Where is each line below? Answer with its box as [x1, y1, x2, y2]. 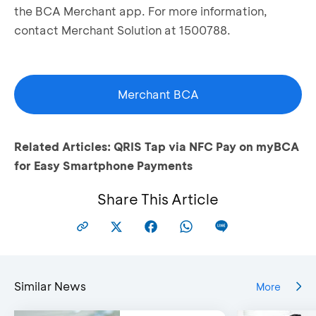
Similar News [14, 279, 86, 294]
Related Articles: [14, 139, 114, 154]
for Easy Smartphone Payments [14, 158, 193, 174]
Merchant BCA [117, 87, 199, 102]
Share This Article [97, 190, 219, 209]
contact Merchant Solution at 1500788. [14, 23, 231, 38]
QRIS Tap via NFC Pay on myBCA [114, 139, 299, 154]
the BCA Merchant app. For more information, [14, 4, 267, 19]
